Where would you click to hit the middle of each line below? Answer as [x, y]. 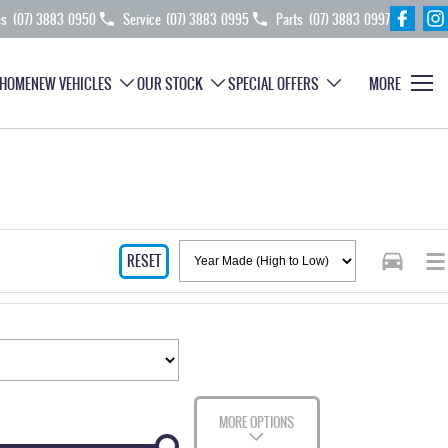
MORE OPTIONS [257, 422]
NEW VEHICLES [71, 83]
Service [141, 18]
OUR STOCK [170, 83]
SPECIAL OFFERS [273, 83]
